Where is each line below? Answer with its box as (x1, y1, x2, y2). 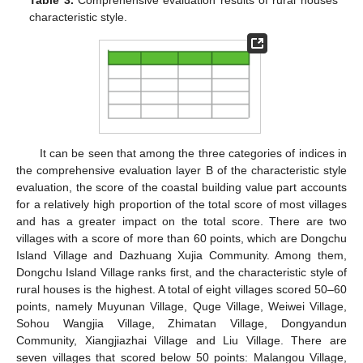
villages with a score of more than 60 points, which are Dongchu (16, 231, 347, 245)
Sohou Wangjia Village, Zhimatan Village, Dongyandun (16, 316, 347, 330)
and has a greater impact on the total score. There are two (16, 214, 347, 228)
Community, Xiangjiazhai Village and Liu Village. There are (16, 333, 347, 347)
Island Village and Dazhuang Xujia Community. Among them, (16, 248, 347, 262)
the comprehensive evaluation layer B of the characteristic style (16, 163, 347, 177)
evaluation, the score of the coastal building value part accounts (16, 180, 347, 194)
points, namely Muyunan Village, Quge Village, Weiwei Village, (16, 299, 347, 313)
